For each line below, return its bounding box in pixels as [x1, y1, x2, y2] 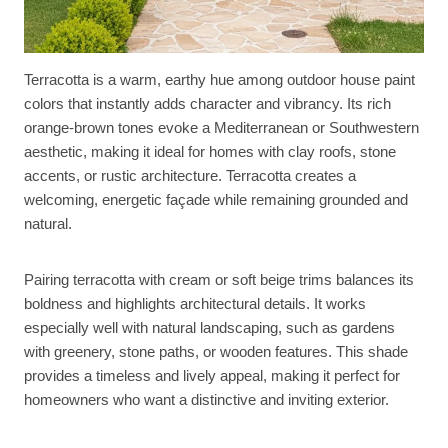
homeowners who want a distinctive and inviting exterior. [24, 390, 389, 408]
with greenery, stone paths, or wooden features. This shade [24, 342, 408, 360]
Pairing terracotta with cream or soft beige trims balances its [24, 270, 414, 288]
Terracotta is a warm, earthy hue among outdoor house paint [24, 70, 415, 88]
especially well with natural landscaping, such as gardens [24, 318, 395, 336]
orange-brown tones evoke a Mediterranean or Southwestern [24, 118, 419, 136]
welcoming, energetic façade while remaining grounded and [24, 190, 408, 208]
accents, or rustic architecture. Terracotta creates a [24, 166, 356, 184]
